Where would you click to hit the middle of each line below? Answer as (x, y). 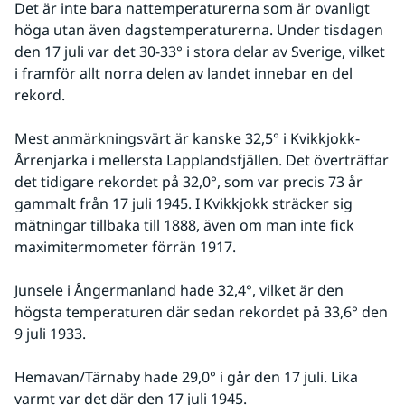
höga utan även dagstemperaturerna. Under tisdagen (199, 29)
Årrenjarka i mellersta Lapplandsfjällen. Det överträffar (202, 160)
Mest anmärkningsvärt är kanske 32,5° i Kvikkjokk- (187, 138)
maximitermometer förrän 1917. (125, 246)
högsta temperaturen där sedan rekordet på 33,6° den (201, 311)
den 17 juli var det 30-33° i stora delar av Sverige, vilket (200, 51)
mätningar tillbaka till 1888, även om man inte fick (184, 225)
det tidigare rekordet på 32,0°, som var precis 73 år (188, 181)
